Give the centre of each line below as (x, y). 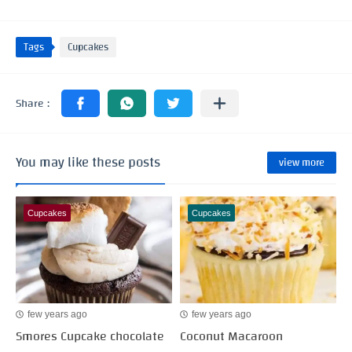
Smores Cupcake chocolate (90, 336)
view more (302, 162)
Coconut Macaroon (231, 336)
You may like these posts (88, 163)
